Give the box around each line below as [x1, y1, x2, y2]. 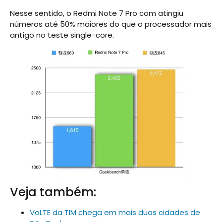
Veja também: [10, 183, 96, 200]
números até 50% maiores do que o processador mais [10, 18, 212, 29]
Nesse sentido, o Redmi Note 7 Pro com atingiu [10, 7, 183, 18]
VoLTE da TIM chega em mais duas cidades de [30, 207, 200, 218]
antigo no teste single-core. [10, 29, 114, 40]
